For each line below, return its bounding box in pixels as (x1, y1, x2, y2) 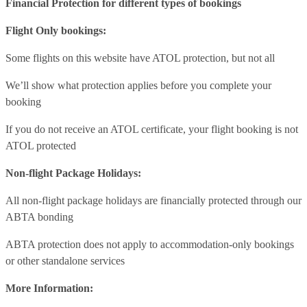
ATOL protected (5, 139, 76, 151)
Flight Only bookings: (5, 24, 106, 36)
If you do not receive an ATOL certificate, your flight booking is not (5, 123, 298, 135)
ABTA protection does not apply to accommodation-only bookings (5, 238, 294, 250)
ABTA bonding (5, 210, 73, 223)
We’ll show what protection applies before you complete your (5, 79, 271, 91)
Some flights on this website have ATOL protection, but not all (5, 51, 275, 64)
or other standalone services (5, 254, 125, 267)
